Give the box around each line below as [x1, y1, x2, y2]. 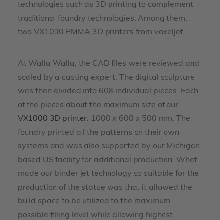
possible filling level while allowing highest [18, 211, 173, 219]
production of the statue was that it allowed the [18, 184, 192, 192]
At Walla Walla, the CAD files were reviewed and [18, 60, 199, 68]
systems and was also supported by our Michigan [18, 142, 200, 150]
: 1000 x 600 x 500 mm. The [87, 115, 190, 123]
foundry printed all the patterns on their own [18, 129, 179, 137]
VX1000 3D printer [18, 115, 87, 123]
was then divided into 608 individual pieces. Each [18, 87, 198, 95]
